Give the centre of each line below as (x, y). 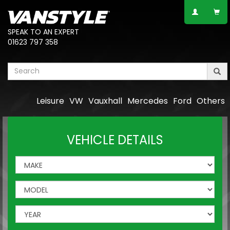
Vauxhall (105, 101)
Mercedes (148, 101)
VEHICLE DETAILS (115, 140)
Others (211, 101)
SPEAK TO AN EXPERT (43, 32)
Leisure (50, 101)
